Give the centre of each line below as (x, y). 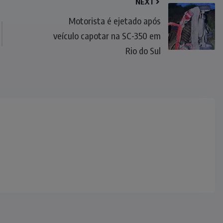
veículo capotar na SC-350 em (107, 36)
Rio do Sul (143, 51)
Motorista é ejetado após (114, 21)
